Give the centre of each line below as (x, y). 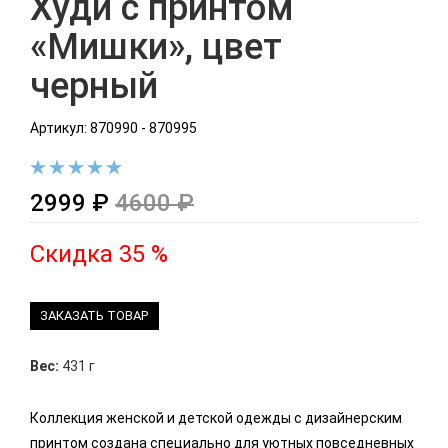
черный (94, 85)
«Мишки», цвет (156, 46)
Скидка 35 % (99, 254)
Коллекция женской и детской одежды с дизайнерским (216, 418)
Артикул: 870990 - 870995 (113, 127)
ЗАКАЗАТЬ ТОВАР (94, 316)
